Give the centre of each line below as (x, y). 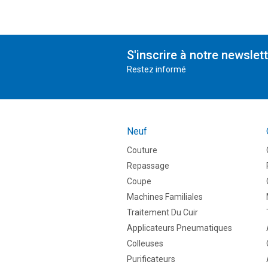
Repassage (148, 166)
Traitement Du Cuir (162, 213)
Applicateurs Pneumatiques (179, 228)
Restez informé (156, 70)
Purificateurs (151, 259)
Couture (142, 150)
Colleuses (145, 244)
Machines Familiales (165, 197)
